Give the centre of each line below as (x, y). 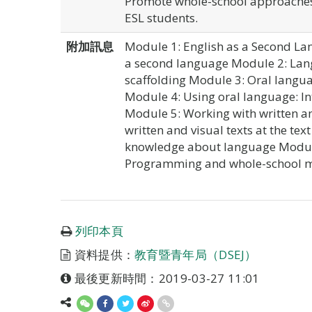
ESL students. (161, 18)
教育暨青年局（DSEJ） (196, 255)
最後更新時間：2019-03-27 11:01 (165, 278)
